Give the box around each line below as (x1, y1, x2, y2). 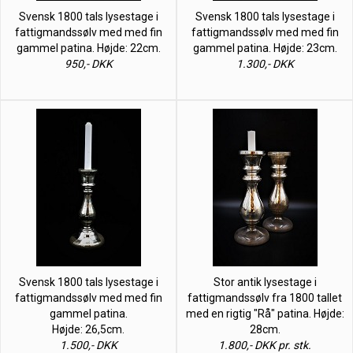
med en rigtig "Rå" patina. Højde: (185, 307, 344, 320)
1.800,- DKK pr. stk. (218, 338, 311, 351)
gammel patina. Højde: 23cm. (192, 41, 337, 54)
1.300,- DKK (236, 57, 294, 70)
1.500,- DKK (59, 338, 117, 351)
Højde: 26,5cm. (52, 322, 124, 336)
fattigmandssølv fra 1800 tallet (188, 291, 342, 304)
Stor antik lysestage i (213, 275, 317, 288)
